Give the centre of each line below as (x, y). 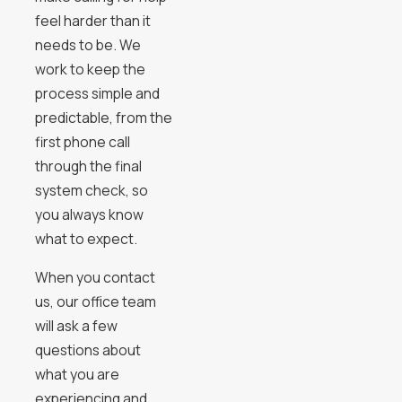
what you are (77, 374)
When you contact (95, 277)
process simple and (97, 94)
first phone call (82, 142)
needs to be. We (87, 45)
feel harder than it (92, 21)
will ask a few (76, 325)
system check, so (91, 191)
